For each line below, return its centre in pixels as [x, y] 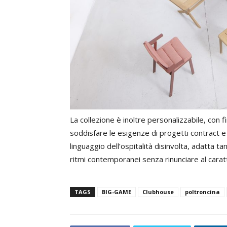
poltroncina [202, 192]
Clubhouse [158, 192]
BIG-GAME [117, 192]
